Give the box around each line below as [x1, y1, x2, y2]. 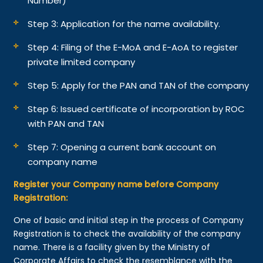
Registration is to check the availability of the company [14, 227, 241, 240]
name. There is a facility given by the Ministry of [14, 241, 211, 253]
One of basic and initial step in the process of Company [14, 214, 244, 226]
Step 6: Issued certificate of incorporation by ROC [28, 102, 245, 115]
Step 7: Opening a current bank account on [28, 140, 217, 153]
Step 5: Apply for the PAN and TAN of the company [28, 79, 249, 92]
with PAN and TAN [28, 117, 104, 130]
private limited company [28, 55, 136, 68]
